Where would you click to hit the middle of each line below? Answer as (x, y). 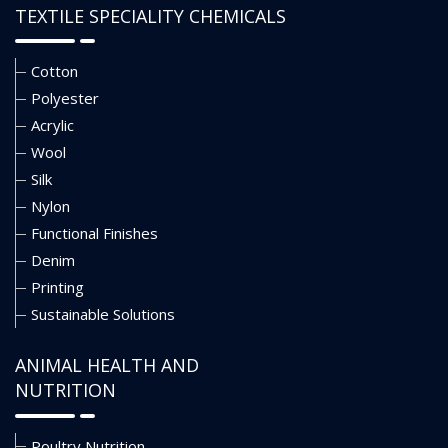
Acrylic (52, 125)
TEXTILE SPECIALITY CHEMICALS (150, 15)
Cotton (54, 71)
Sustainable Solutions (103, 314)
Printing (57, 287)
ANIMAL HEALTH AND (107, 365)
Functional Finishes (94, 233)
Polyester (65, 98)
